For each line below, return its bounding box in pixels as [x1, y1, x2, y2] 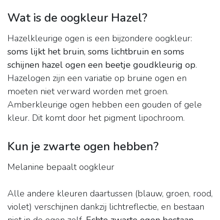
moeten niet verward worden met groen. [7, 85, 168, 98]
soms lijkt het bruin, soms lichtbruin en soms [7, 46, 184, 58]
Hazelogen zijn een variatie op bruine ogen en [7, 72, 187, 84]
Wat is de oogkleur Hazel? [7, 10, 147, 26]
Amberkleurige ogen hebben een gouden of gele [7, 99, 202, 111]
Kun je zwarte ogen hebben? [7, 138, 159, 155]
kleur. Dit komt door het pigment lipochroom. [7, 112, 185, 124]
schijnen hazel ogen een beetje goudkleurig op [7, 59, 195, 71]
